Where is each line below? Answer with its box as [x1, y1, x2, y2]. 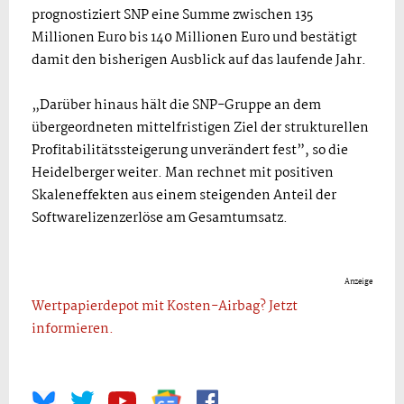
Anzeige [344, 275, 372, 288]
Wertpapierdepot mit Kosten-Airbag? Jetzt [32, 295, 298, 317]
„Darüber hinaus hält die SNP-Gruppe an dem [32, 94, 321, 116]
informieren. [32, 317, 114, 340]
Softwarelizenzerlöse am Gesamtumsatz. [32, 207, 288, 229]
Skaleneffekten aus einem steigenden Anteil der [32, 184, 336, 207]
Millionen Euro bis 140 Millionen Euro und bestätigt [32, 26, 357, 49]
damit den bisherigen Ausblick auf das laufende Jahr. [32, 49, 366, 71]
